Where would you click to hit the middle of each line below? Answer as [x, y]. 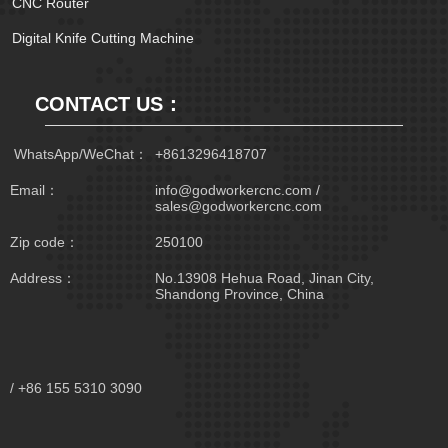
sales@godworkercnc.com [238, 206]
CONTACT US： [109, 104]
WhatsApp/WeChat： [79, 154]
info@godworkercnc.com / [237, 190]
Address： [43, 278]
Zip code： [44, 242]
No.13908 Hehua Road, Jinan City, [264, 278]
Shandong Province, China [239, 294]
